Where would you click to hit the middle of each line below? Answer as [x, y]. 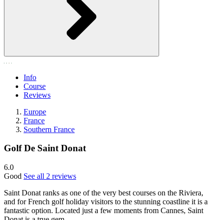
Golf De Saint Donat [45, 148]
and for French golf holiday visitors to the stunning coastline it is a [106, 202]
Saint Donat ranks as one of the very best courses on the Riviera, [104, 193]
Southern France [49, 129]
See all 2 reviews [50, 176]
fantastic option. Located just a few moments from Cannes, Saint [104, 211]
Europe [35, 111]
